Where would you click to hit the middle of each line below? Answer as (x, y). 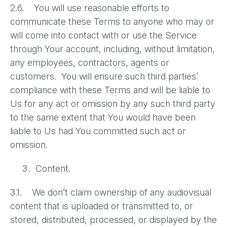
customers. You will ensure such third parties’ (104, 76)
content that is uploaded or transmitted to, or (102, 206)
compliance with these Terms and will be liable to (110, 90)
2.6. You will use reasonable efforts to (90, 8)
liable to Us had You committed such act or (98, 131)
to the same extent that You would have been (103, 117)
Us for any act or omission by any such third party (113, 104)
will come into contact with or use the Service (103, 35)
